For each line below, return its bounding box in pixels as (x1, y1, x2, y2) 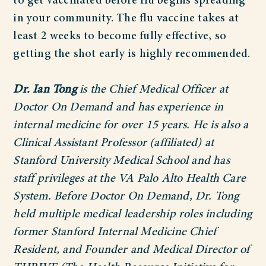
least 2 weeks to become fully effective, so (13, 30, 226, 43)
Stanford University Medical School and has (13, 155, 230, 167)
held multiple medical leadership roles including (13, 208, 252, 221)
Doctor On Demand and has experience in (13, 102, 223, 114)
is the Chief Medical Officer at (76, 84, 229, 96)
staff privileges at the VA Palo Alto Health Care (13, 173, 246, 185)
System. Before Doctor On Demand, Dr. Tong (13, 191, 239, 203)
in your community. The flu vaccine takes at (13, 12, 239, 25)
